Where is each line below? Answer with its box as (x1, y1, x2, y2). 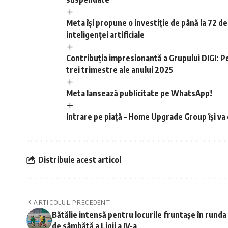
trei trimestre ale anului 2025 (66, 64, 173, 75)
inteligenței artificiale (66, 29, 145, 40)
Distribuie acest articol (38, 154, 121, 165)
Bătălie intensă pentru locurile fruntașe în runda (52, 210, 226, 220)
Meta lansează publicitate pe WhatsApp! (66, 88, 212, 98)
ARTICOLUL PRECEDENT (34, 198, 111, 207)
